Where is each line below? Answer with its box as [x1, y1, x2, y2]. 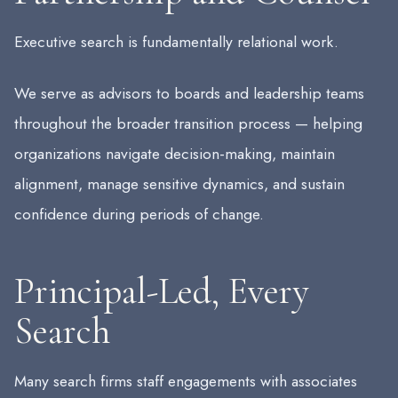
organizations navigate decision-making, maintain [14, 141, 335, 165]
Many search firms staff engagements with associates [14, 369, 357, 393]
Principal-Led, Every [14, 268, 309, 314]
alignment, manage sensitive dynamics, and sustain [14, 171, 345, 195]
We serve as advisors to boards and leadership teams [14, 81, 364, 105]
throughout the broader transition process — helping [14, 111, 362, 135]
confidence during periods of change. [14, 202, 264, 226]
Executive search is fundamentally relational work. [14, 29, 338, 53]
